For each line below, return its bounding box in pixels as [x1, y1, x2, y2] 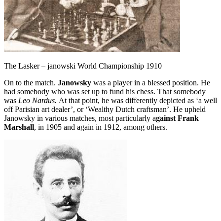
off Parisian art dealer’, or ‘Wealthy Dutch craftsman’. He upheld [4, 105, 206, 113]
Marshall [4, 123, 34, 131]
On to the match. [4, 78, 58, 87]
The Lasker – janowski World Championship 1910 [4, 62, 162, 70]
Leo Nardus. [18, 96, 57, 105]
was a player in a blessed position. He [91, 78, 210, 87]
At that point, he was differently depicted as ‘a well [57, 96, 217, 105]
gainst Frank [156, 114, 199, 122]
